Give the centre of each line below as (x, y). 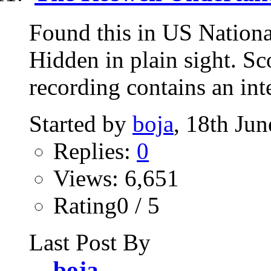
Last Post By (90, 242)
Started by (81, 123)
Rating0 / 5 (106, 205)
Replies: (95, 151)
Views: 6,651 (116, 178)
